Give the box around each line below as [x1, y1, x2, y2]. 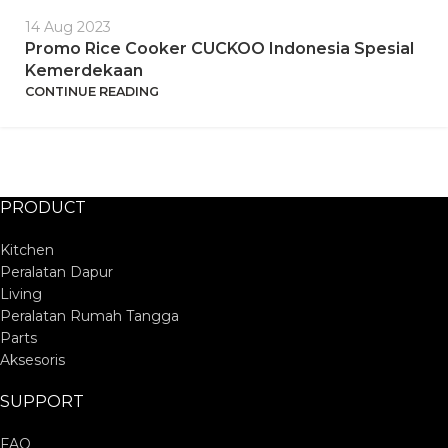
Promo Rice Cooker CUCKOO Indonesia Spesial [25, 38, 414, 58]
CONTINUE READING [25, 83, 159, 99]
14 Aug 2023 [25, 17, 111, 36]
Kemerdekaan [25, 60, 143, 80]
